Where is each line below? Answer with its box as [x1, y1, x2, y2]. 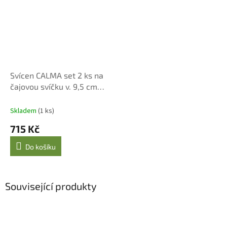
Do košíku [25, 142, 56, 151]
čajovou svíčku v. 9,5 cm [10, 81, 97, 91]
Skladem [10, 105, 38, 116]
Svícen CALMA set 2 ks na [10, 70, 103, 80]
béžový [10, 92, 36, 102]
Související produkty [5, 179, 97, 192]
